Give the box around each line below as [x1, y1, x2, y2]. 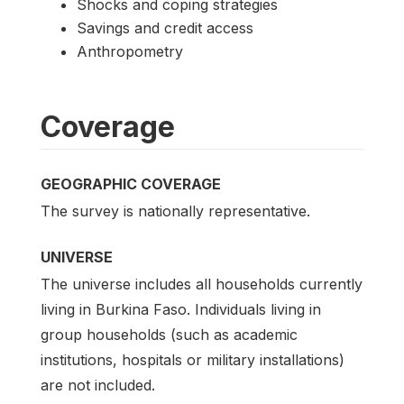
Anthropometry [77, 41, 183, 60]
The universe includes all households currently [41, 275, 363, 293]
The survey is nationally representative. [41, 201, 310, 220]
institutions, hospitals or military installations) [41, 351, 344, 369]
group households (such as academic [41, 326, 298, 344]
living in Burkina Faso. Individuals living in [41, 300, 321, 318]
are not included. [41, 376, 155, 394]
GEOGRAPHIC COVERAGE [41, 174, 221, 193]
